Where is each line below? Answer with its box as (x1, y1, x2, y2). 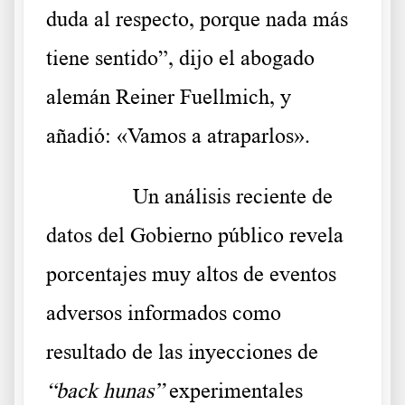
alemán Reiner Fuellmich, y (46, 85, 291, 109)
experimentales (169, 379, 303, 403)
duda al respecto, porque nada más (46, 7, 348, 32)
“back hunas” (46, 379, 169, 403)
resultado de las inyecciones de (46, 340, 318, 364)
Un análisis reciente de (133, 184, 333, 209)
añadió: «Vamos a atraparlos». (46, 124, 310, 148)
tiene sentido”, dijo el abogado (46, 46, 315, 71)
